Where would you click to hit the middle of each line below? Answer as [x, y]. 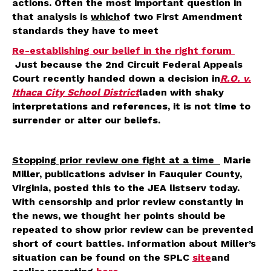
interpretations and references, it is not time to [131, 106]
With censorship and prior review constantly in [128, 201]
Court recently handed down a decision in [116, 78]
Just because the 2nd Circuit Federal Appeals [127, 64]
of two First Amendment [181, 16]
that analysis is [51, 16]
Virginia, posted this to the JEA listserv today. [126, 188]
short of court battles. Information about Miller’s [134, 243]
